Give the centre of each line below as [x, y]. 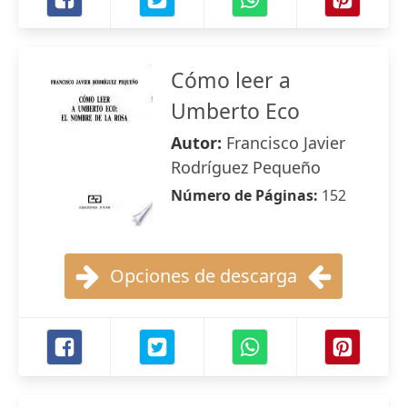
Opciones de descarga [203, 276]
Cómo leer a [231, 80]
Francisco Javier [286, 143]
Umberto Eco [235, 111]
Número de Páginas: [246, 195]
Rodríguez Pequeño [246, 167]
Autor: [199, 143]
